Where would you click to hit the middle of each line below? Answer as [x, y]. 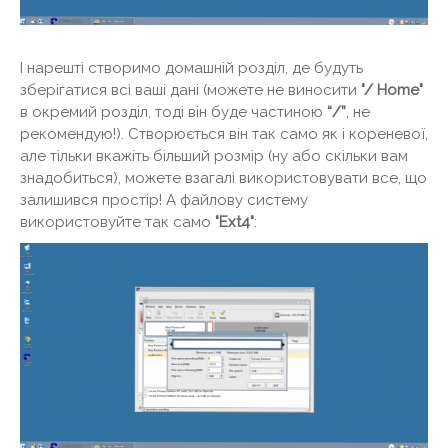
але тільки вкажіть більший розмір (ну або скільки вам [214, 155]
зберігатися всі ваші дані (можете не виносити [190, 89]
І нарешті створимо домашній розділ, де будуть [191, 67]
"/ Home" [392, 89]
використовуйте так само [117, 221]
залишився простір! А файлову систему [164, 199]
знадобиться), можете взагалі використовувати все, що [223, 177]
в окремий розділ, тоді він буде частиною [173, 111]
